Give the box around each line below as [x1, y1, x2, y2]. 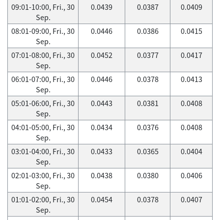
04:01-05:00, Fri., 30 [11, 122, 75, 133]
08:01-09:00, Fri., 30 [11, 26, 75, 36]
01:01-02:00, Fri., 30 [11, 194, 75, 205]
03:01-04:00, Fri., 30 [11, 146, 75, 157]
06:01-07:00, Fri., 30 [11, 74, 75, 84]
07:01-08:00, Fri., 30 [11, 50, 75, 60]
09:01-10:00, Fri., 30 [11, 1, 75, 12]
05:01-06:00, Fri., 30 [11, 98, 75, 109]
